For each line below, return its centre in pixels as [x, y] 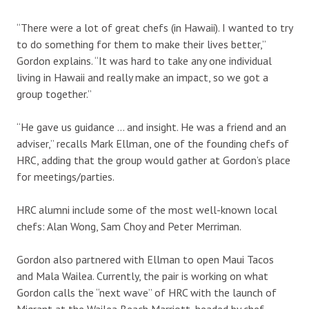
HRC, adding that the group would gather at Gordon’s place [153, 160]
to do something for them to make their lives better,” [141, 44]
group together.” [54, 93]
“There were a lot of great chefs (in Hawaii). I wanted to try [154, 27]
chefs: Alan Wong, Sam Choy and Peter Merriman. [129, 226]
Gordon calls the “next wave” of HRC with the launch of [147, 292]
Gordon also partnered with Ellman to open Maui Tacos [145, 259]
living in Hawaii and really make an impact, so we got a [142, 77]
